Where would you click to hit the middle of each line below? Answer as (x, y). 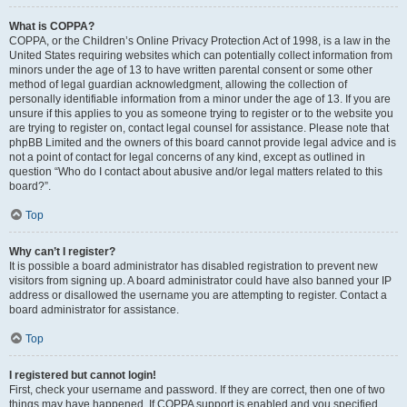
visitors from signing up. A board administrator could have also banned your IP (200, 281)
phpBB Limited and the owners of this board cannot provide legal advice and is (203, 143)
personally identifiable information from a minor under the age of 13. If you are (200, 99)
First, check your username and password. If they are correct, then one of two (197, 390)
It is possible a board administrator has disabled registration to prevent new (194, 266)
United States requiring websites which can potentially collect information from (201, 55)
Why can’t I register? (62, 252)
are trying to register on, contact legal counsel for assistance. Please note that (199, 128)
